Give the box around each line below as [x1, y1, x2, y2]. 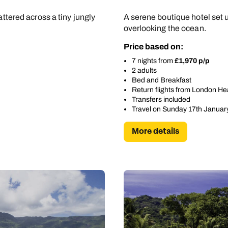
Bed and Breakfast [131, 76, 191, 84]
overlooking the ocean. [123, 24, 206, 33]
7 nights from [131, 57, 175, 65]
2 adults [131, 67, 157, 75]
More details [131, 126, 179, 137]
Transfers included [131, 96, 190, 104]
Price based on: [123, 42, 183, 51]
